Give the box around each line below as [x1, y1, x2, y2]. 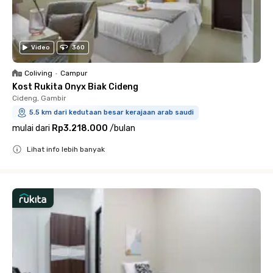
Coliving [24, 69, 52, 77]
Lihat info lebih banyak [27, 145, 105, 154]
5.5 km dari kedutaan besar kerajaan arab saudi [29, 108, 194, 116]
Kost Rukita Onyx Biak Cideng [12, 82, 138, 92]
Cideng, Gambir [12, 94, 66, 102]
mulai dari [12, 123, 50, 133]
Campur [60, 69, 88, 77]
